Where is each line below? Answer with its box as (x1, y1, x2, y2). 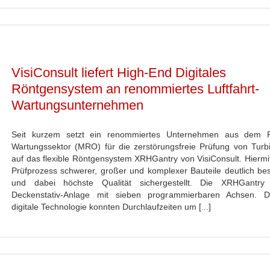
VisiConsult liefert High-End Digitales (11, 65, 226, 80)
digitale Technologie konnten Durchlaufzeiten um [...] (11, 202, 211, 212)
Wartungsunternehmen (11, 98, 143, 113)
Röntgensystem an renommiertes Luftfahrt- (11, 81, 259, 96)
